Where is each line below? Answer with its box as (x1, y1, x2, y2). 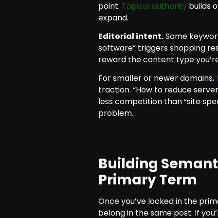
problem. (98, 108, 133, 119)
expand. (98, 12, 128, 23)
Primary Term (98, 170, 197, 190)
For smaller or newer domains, (98, 73, 216, 84)
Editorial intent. (98, 30, 163, 42)
